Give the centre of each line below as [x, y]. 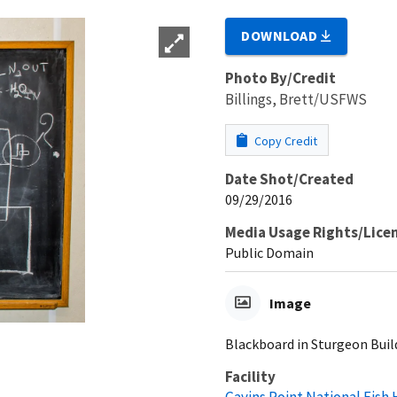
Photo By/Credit [280, 78]
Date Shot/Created [289, 179]
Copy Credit [284, 140]
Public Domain [269, 252]
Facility [250, 376]
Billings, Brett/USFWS [296, 99]
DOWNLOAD [281, 35]
